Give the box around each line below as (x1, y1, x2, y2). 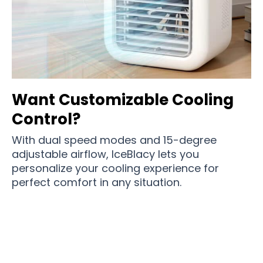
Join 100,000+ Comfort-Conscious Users (25, 235, 238, 251)
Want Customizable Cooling (12, 89, 234, 110)
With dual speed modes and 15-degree (12, 132, 217, 147)
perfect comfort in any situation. (12, 174, 181, 190)
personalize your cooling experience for (12, 160, 219, 176)
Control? (12, 108, 80, 130)
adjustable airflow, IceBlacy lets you (12, 146, 199, 161)
